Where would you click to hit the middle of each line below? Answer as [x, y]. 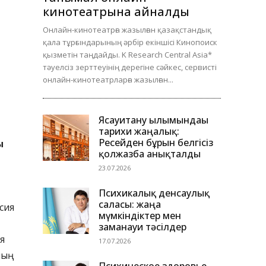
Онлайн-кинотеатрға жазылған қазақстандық [127, 30]
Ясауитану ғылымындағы [153, 120]
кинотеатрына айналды [116, 12]
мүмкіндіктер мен [140, 216]
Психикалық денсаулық [154, 193]
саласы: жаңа [130, 205]
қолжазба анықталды [150, 154]
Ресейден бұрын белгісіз [156, 143]
